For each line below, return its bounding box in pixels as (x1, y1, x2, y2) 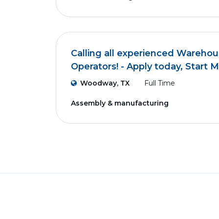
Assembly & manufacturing (71, 99, 169, 108)
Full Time (144, 79, 175, 88)
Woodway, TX (80, 79, 130, 88)
